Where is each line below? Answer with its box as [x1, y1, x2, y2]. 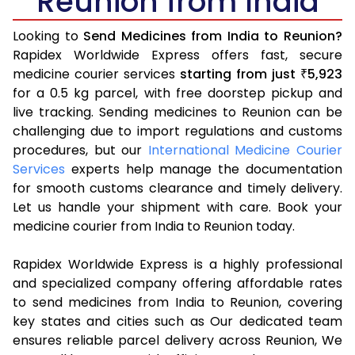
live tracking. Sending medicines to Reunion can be [13, 102, 342, 121]
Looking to [13, 26, 84, 45]
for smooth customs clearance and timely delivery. [13, 178, 342, 197]
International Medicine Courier [147, 140, 343, 159]
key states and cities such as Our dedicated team [13, 311, 342, 330]
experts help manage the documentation [65, 159, 342, 178]
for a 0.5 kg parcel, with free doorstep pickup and [13, 83, 342, 102]
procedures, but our [13, 140, 148, 159]
